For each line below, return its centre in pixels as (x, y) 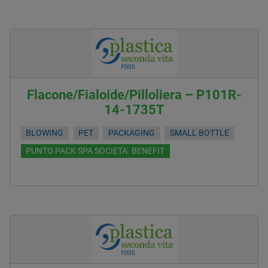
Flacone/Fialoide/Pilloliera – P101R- (134, 95)
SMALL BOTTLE (199, 133)
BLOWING (45, 133)
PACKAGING (132, 133)
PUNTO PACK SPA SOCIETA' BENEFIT (95, 151)
